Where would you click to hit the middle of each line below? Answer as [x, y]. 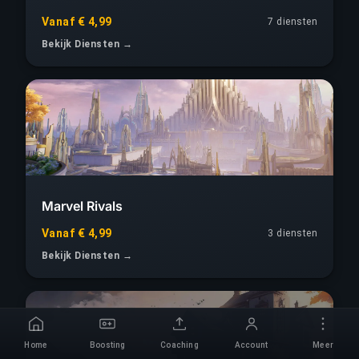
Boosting [108, 345]
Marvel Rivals [82, 206]
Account [251, 345]
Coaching [179, 345]
